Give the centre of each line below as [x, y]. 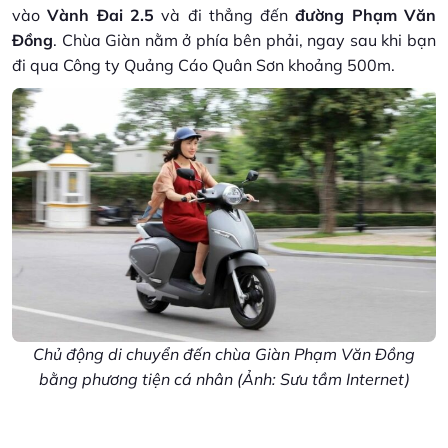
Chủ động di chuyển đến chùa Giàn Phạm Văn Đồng [224, 354]
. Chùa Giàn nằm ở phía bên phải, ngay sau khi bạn [244, 39]
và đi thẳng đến [224, 14]
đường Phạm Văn [366, 14]
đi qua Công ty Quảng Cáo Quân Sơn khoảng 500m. [203, 64]
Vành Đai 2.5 [97, 14]
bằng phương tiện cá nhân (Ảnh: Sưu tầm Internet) [224, 379]
